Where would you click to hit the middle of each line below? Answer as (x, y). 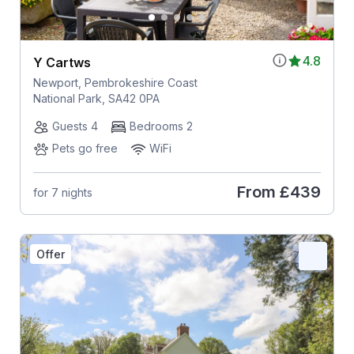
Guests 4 (75, 126)
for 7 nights (62, 192)
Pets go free (85, 149)
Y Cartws (62, 63)
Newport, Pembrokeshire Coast (115, 83)
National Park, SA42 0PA (96, 99)
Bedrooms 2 (161, 126)
